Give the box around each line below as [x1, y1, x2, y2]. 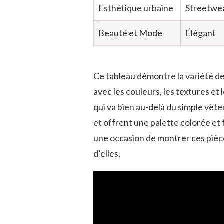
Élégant [185, 27, 216, 38]
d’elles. [93, 147, 120, 159]
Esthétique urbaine [98, 2, 173, 13]
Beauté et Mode [98, 27, 162, 38]
